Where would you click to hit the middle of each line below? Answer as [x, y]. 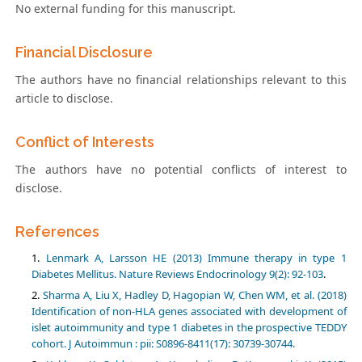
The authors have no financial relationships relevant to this [181, 79]
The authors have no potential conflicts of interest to [181, 169]
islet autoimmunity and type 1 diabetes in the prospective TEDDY [189, 327]
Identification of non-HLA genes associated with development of [189, 311]
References [58, 231]
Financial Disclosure [84, 52]
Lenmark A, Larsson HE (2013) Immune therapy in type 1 [196, 257]
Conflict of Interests [85, 141]
